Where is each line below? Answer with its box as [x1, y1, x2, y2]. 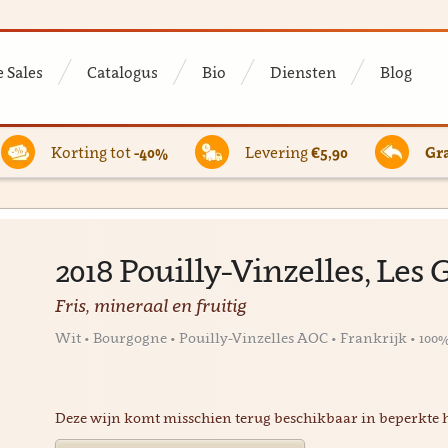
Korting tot [50, 143, 134, 161]
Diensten [269, 63, 336, 81]
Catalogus [86, 63, 158, 81]
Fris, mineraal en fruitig [54, 295, 247, 316]
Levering [244, 143, 311, 161]
